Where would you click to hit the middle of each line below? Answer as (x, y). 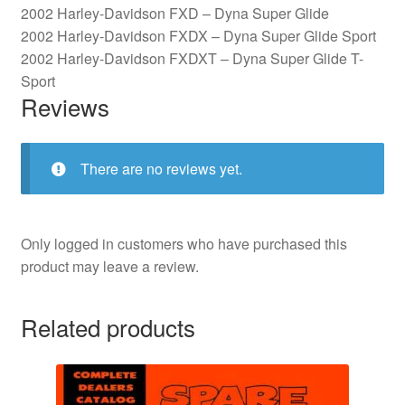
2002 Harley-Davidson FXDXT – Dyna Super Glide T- (192, 58)
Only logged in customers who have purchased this (184, 244)
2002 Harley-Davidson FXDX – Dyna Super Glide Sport (198, 35)
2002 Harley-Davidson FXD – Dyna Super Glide (174, 13)
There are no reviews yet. (161, 169)
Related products (108, 326)
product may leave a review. (109, 267)
